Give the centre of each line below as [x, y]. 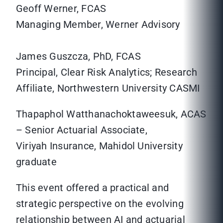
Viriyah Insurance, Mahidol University [99, 146]
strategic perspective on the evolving [100, 204]
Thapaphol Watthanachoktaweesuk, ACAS [111, 114]
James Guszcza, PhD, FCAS [78, 56]
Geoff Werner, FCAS [61, 9]
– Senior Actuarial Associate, [82, 130]
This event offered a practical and [93, 188]
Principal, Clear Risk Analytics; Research [107, 72]
